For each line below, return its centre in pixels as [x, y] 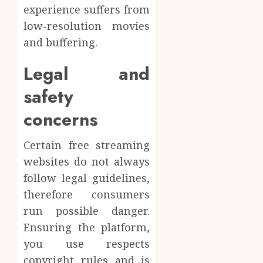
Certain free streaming [87, 145]
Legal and [87, 74]
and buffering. [60, 43]
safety [48, 97]
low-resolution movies [87, 26]
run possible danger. [87, 211]
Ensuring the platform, [87, 227]
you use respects [87, 244]
